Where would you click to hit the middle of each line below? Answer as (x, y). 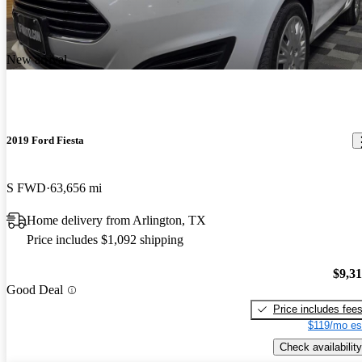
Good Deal (35, 290)
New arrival (37, 59)
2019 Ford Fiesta (45, 140)
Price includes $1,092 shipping (105, 240)
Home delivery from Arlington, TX (116, 221)
